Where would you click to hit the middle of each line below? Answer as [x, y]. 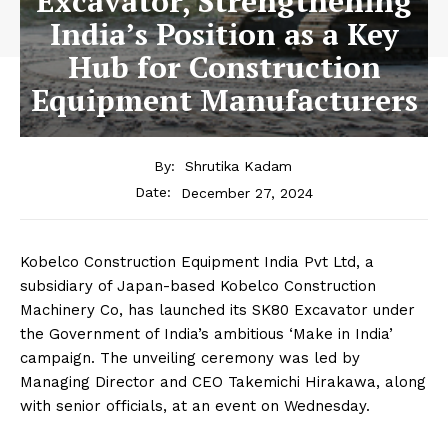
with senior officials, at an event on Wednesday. [195, 406]
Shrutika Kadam [238, 166]
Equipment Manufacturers [224, 99]
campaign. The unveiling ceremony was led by [190, 358]
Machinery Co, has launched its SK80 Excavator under [217, 310]
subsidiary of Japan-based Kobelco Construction [198, 286]
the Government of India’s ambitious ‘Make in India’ [206, 334]
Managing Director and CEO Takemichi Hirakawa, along [223, 382]
